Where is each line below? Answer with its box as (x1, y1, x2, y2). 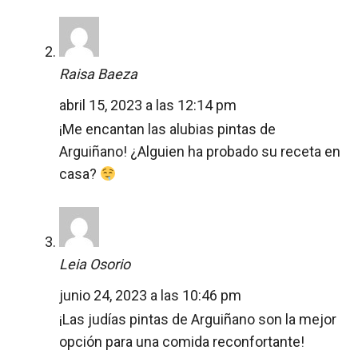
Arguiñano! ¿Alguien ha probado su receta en (59, 142, 340, 160)
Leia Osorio (59, 255, 130, 272)
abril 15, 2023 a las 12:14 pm (59, 96, 237, 113)
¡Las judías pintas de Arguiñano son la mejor (59, 310, 336, 328)
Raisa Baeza (59, 65, 137, 82)
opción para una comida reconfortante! (59, 332, 304, 350)
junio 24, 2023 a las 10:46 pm (59, 286, 241, 304)
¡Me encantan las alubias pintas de (59, 120, 276, 137)
